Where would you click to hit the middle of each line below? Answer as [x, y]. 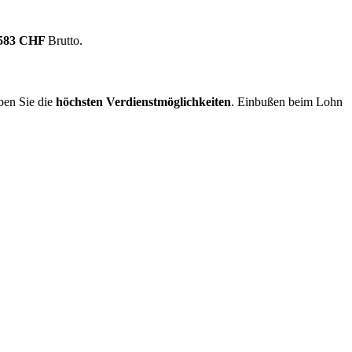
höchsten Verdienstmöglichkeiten [143, 102]
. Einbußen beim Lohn [287, 102]
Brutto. [65, 40]
